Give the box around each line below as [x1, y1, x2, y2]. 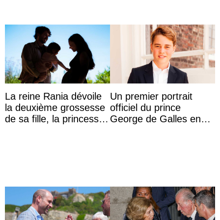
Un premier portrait [110, 91, 192, 102]
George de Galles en [110, 113, 201, 124]
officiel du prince [110, 102, 181, 113]
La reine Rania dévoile [5, 91, 102, 102]
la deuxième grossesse [5, 102, 105, 113]
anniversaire [110, 136, 163, 147]
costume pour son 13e [110, 125, 208, 136]
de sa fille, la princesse [5, 113, 104, 124]
